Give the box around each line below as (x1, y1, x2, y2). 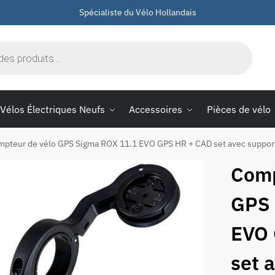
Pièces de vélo (206, 103, 271, 115)
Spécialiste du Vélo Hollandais (79, 7, 196, 18)
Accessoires (129, 103, 183, 115)
